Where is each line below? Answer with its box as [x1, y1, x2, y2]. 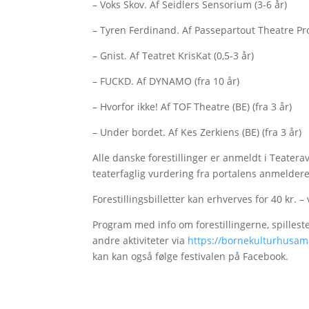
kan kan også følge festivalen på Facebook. [92, 250, 289, 263]
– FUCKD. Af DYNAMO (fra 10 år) [92, 74, 240, 88]
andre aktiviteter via [92, 234, 188, 248]
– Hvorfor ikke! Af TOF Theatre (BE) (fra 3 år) [92, 100, 292, 114]
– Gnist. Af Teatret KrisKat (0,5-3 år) [92, 49, 255, 63]
